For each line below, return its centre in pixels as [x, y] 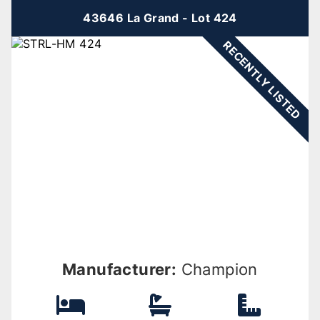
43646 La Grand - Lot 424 [160, 18]
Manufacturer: [120, 269]
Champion [217, 269]
